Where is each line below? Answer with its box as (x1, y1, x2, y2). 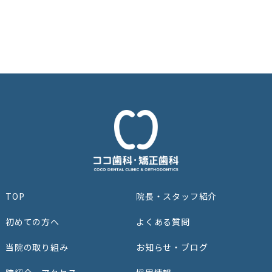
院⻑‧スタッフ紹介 (136, 190, 217, 203)
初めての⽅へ (5, 216, 59, 228)
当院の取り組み (5, 241, 69, 254)
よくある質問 (136, 216, 190, 228)
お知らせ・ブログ (136, 241, 208, 254)
